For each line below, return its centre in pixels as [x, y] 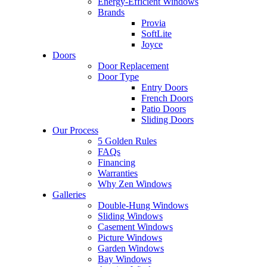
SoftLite [156, 33]
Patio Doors [163, 108]
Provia [153, 23]
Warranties [118, 173]
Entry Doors [164, 87]
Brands [111, 12]
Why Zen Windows [135, 184]
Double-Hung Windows [143, 205]
